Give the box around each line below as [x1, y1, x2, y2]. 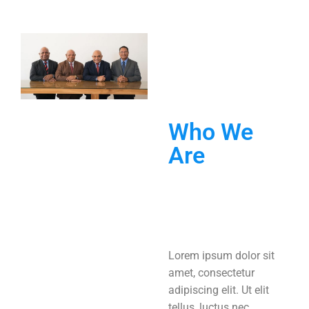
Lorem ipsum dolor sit [168, 249, 275, 262]
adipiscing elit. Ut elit [168, 283, 269, 297]
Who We [168, 118, 253, 146]
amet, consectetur [168, 266, 255, 279]
